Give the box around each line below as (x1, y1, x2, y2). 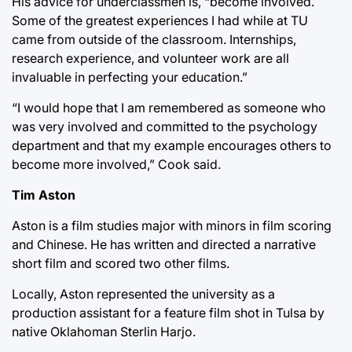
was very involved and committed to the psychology (12, 118, 317, 134)
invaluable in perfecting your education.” (12, 68, 247, 85)
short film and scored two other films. (12, 255, 229, 271)
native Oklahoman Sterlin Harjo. (12, 323, 196, 339)
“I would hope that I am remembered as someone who (12, 99, 326, 115)
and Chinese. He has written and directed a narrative (12, 236, 316, 252)
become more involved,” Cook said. (12, 156, 221, 172)
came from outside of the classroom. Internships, (12, 31, 296, 47)
